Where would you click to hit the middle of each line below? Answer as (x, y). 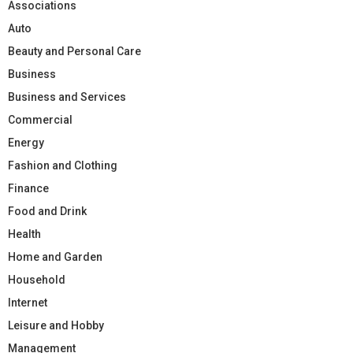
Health (24, 234)
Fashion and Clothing (63, 165)
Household (37, 279)
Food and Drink (47, 211)
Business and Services (67, 97)
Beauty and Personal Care (74, 51)
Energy (26, 142)
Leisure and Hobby (56, 325)
